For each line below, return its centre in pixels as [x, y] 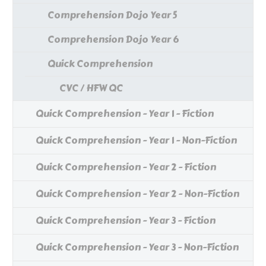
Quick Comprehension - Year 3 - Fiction [126, 221]
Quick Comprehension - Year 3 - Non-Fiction [137, 248]
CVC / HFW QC [91, 88]
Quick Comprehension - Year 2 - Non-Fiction [137, 194]
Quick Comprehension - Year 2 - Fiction [126, 167]
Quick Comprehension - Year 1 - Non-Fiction [136, 141]
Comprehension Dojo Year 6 [113, 40]
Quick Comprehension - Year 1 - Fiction [125, 114]
